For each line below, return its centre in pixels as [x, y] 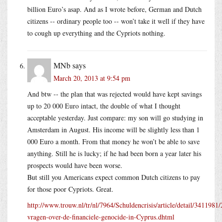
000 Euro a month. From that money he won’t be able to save [113, 141]
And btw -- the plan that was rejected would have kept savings [114, 94]
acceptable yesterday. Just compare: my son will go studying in [115, 117]
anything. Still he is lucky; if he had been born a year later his [114, 153]
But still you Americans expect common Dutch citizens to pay [114, 177]
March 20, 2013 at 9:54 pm [92, 78]
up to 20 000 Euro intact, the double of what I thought [104, 106]
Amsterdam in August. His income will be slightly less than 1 [113, 129]
